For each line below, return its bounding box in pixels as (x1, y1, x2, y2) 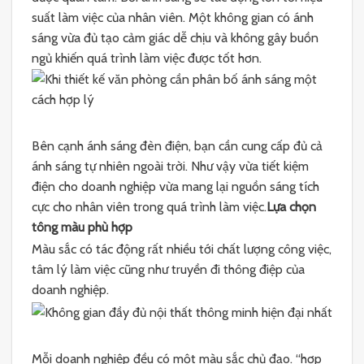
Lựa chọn (266, 199, 316, 215)
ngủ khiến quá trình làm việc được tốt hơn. (32, 50, 262, 66)
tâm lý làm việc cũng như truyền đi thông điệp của (32, 261, 305, 277)
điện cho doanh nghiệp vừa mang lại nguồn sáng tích (32, 179, 319, 195)
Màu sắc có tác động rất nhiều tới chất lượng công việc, (32, 240, 331, 257)
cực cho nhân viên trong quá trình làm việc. (32, 199, 266, 215)
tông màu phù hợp (32, 219, 132, 236)
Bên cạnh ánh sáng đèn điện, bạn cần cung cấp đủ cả (32, 138, 323, 154)
